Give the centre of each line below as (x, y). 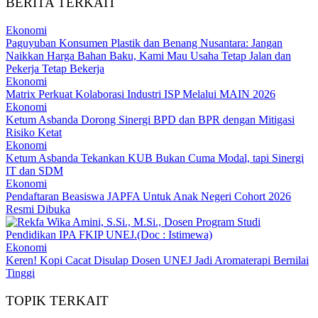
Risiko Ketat (34, 132)
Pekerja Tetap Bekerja (55, 68)
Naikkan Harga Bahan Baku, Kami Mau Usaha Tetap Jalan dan (148, 55)
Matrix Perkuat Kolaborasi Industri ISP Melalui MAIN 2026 (141, 94)
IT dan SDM (34, 170)
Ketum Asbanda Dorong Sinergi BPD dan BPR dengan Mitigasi (150, 119)
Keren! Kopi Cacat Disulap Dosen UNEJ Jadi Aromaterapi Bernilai (157, 260)
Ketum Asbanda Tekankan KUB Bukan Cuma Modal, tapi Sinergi (155, 158)
